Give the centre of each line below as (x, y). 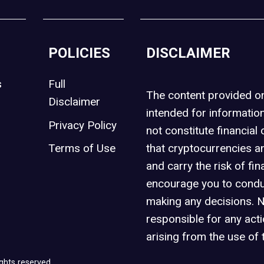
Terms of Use (82, 148)
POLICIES (80, 53)
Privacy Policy (83, 125)
